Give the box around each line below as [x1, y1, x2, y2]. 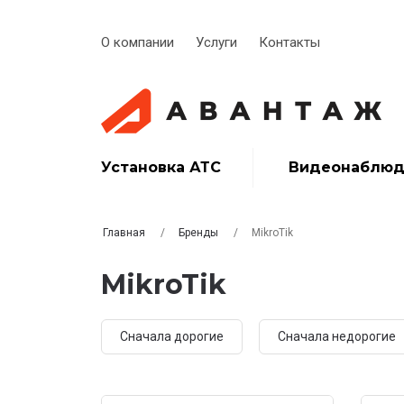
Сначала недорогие [278, 329, 396, 344]
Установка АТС [101, 159, 221, 176]
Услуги [196, 34, 237, 50]
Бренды [179, 226, 218, 239]
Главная [103, 226, 145, 239]
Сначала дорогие [120, 329, 224, 344]
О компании [101, 34, 174, 50]
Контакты [259, 34, 320, 50]
